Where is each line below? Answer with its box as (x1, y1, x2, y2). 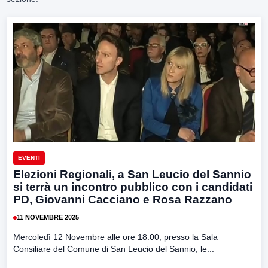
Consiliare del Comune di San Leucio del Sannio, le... (13, 243, 214, 254)
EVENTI (18, 154, 40, 161)
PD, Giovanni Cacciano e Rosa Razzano (13, 193, 232, 206)
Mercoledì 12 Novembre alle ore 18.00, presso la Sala (13, 232, 218, 242)
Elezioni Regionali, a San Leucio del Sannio (13, 167, 251, 181)
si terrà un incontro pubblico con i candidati (13, 180, 252, 193)
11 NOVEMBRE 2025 (17, 214, 79, 221)
